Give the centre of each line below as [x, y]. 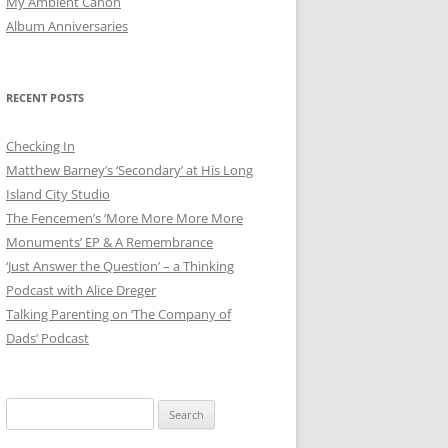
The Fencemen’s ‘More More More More [124, 218]
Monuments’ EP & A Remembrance [109, 242]
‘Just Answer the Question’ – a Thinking [120, 266]
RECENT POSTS [45, 97]
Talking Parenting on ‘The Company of [118, 314]
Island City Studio [58, 194]
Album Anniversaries [67, 26]
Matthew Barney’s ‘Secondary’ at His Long [129, 170]
